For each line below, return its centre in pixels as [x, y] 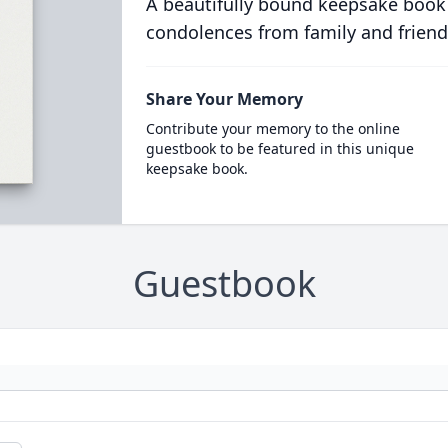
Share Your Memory [224, 99]
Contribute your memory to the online [272, 128]
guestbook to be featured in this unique [279, 148]
